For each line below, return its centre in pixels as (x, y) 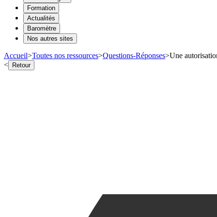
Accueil (16, 55)
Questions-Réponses (134, 55)
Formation (41, 8)
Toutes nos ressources (65, 55)
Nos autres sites (50, 38)
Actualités (41, 18)
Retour (21, 65)
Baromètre (42, 28)
